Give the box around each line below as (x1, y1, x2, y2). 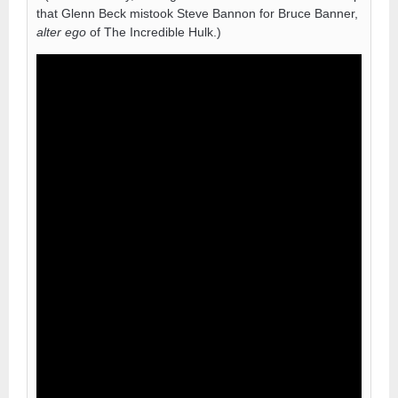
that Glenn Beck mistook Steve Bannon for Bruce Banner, (36, 5, 358, 20)
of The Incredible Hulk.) (86, 24, 221, 39)
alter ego (36, 24, 86, 39)
